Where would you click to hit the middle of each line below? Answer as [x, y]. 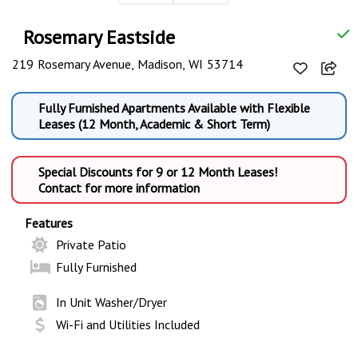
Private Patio [91, 245]
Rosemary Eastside [99, 38]
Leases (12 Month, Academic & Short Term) [155, 124]
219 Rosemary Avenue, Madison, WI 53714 [127, 64]
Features [49, 223]
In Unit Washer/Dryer [111, 302]
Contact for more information [119, 188]
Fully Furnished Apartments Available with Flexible [175, 108]
